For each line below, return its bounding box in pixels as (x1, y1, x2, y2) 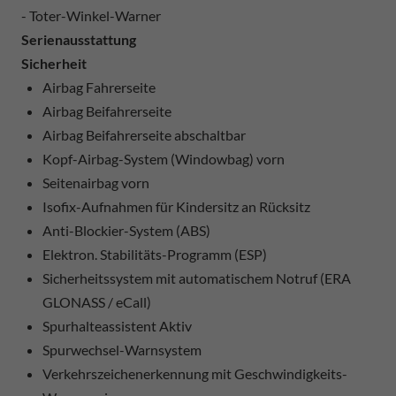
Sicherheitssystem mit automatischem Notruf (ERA (42, 269, 351, 286)
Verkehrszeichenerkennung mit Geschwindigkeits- (42, 364, 347, 382)
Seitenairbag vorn (42, 173, 149, 191)
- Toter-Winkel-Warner (21, 6, 161, 24)
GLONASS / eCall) (42, 293, 151, 310)
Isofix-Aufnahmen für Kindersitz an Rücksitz (42, 197, 310, 215)
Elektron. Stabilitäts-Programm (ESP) (42, 245, 267, 263)
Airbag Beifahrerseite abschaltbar (42, 126, 246, 143)
